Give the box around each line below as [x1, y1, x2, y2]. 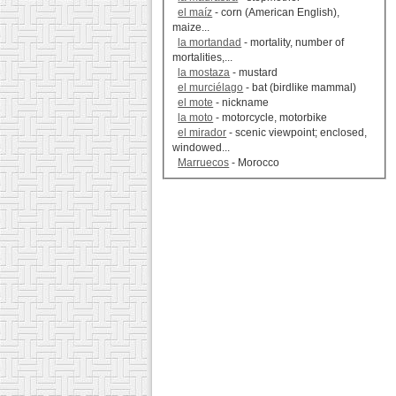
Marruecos [178, 156, 230, 170]
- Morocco [229, 156, 280, 170]
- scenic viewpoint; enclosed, [226, 126, 368, 140]
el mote [178, 96, 214, 110]
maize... [172, 21, 210, 34]
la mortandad [178, 36, 242, 49]
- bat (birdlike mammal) [243, 81, 357, 95]
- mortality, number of [241, 36, 345, 49]
